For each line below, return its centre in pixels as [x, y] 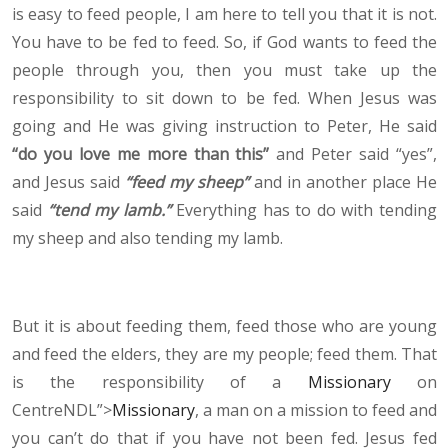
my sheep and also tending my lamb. [147, 238]
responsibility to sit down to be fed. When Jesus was [224, 98]
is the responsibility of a [160, 382]
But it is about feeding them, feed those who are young [224, 326]
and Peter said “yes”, [353, 154]
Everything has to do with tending [304, 210]
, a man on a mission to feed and [316, 410]
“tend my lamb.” [109, 210]
